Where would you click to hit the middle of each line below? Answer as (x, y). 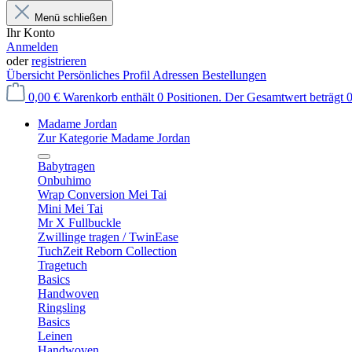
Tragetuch (62, 265)
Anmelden (32, 47)
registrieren (59, 61)
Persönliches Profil (105, 75)
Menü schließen (71, 18)
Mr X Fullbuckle (79, 223)
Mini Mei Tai (70, 209)
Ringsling (62, 308)
